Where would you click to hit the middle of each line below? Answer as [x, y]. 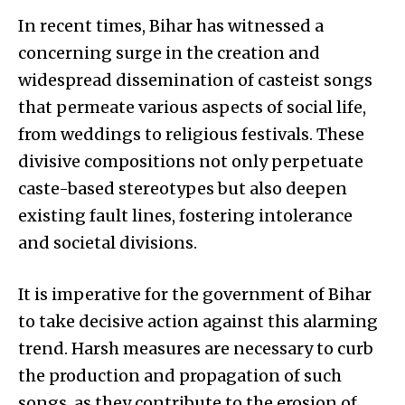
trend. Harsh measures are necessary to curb [196, 348]
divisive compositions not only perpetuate [191, 161]
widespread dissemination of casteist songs [195, 80]
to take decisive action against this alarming [198, 321]
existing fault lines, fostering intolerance [185, 216]
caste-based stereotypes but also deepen [183, 188]
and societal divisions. [108, 243]
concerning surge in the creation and [169, 53]
